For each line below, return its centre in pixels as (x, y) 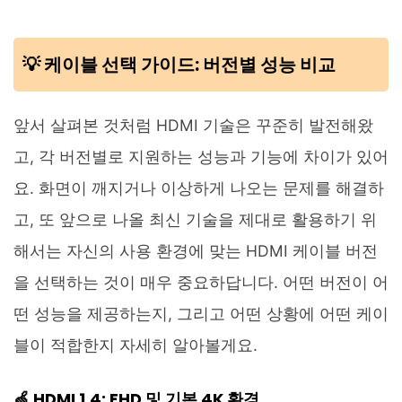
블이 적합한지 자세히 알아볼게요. (135, 345)
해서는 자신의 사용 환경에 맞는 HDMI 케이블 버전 (196, 250)
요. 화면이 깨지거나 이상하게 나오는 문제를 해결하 (199, 188)
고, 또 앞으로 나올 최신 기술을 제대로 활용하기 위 (195, 219)
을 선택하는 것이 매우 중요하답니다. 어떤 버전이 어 (201, 282)
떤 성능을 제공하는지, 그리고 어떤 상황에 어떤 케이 (201, 313)
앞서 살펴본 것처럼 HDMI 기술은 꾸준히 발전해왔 (193, 125)
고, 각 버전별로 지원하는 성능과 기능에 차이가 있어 (201, 156)
